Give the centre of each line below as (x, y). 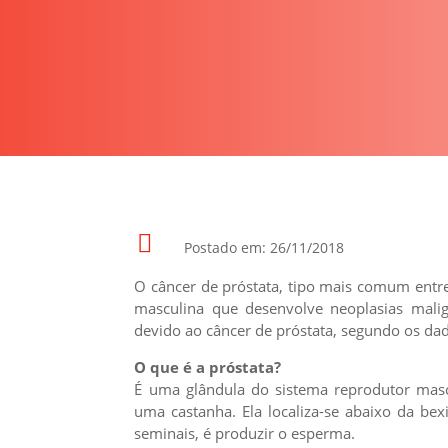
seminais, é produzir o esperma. (245, 433)
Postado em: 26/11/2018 (264, 248)
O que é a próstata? (208, 367)
